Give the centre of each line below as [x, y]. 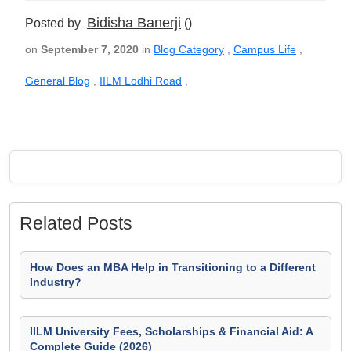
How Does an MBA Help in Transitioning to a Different [173, 267]
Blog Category [189, 49]
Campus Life [265, 49]
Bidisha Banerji [134, 23]
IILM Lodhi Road [141, 81]
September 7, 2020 [90, 49]
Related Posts [76, 223]
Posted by [56, 23]
